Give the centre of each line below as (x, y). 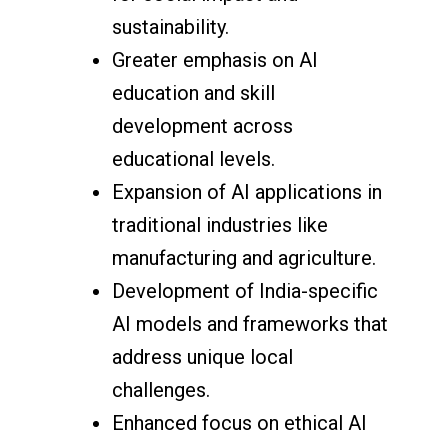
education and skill (194, 93)
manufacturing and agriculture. (244, 258)
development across (203, 126)
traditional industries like (220, 225)
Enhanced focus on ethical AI (240, 423)
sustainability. (171, 27)
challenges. (161, 390)
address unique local (203, 357)
